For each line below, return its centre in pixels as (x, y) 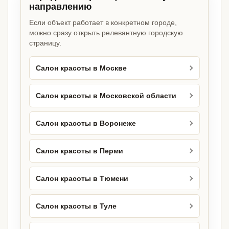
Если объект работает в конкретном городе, (103, 23)
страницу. (45, 43)
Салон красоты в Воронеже (86, 123)
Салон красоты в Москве (81, 68)
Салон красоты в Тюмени (82, 178)
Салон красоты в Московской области (106, 96)
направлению (60, 7)
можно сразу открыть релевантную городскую (106, 33)
